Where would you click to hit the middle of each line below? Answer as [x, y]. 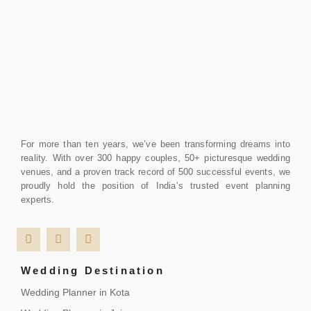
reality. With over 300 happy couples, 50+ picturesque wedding [155, 158]
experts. [38, 200]
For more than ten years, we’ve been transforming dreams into [155, 144]
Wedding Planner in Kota [75, 292]
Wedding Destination [93, 270]
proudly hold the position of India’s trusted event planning [155, 186]
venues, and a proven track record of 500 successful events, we [155, 172]
